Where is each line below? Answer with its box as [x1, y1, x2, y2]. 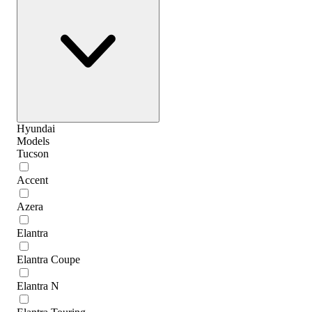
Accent [17, 173, 48, 186]
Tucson [17, 147, 49, 159]
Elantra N [17, 279, 59, 292]
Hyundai [17, 122, 55, 134]
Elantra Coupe [17, 253, 80, 265]
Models [17, 134, 49, 147]
